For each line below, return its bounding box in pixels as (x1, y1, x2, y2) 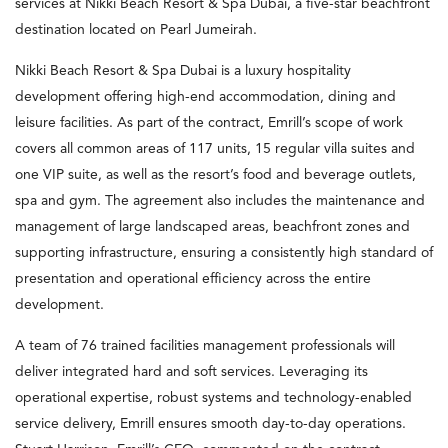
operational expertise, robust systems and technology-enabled (15, 390, 412, 405)
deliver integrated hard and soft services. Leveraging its (15, 364, 368, 379)
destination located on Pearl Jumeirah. (15, 22, 257, 37)
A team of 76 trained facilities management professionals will (15, 338, 395, 353)
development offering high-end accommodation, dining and (15, 89, 396, 104)
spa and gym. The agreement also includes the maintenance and (15, 193, 425, 208)
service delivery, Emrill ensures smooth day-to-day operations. (15, 416, 406, 431)
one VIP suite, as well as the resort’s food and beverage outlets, (15, 167, 416, 182)
